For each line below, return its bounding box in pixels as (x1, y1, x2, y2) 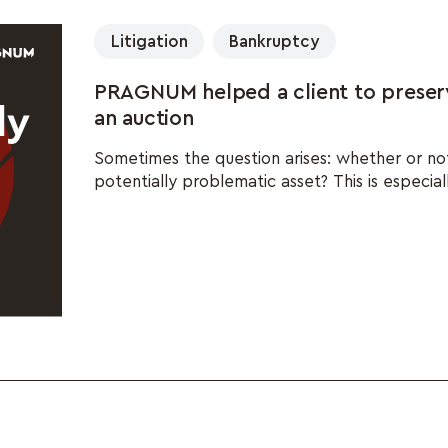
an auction (93, 108, 194, 130)
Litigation (110, 33, 188, 51)
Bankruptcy (229, 33, 320, 51)
